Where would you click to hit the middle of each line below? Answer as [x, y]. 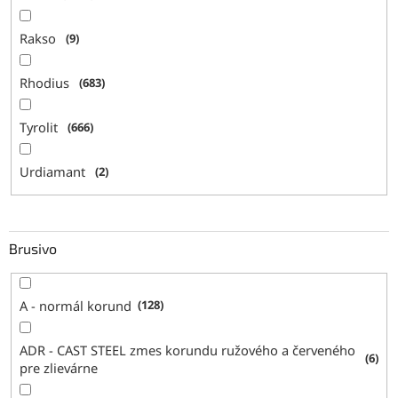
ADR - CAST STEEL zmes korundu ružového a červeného [188, 350]
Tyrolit [41, 127]
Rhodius [47, 83]
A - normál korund [76, 305]
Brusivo [33, 249]
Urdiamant [55, 172]
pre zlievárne [59, 367]
